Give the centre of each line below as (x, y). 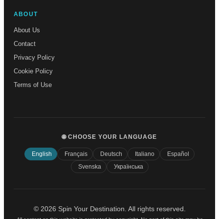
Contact (25, 44)
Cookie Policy (33, 71)
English (42, 154)
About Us (27, 30)
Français (76, 154)
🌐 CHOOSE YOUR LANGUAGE (109, 137)
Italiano (145, 154)
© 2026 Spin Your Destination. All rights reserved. (109, 209)
